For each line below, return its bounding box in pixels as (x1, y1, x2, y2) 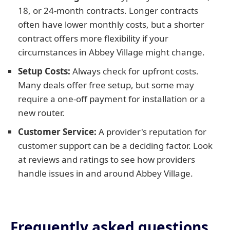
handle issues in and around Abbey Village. (18, 167, 193, 179)
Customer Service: (18, 126, 97, 138)
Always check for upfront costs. (70, 65, 199, 77)
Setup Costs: (18, 65, 70, 77)
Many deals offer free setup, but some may (18, 79, 194, 91)
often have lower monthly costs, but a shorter (18, 18, 204, 30)
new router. (18, 107, 65, 119)
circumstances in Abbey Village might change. (18, 46, 205, 58)
